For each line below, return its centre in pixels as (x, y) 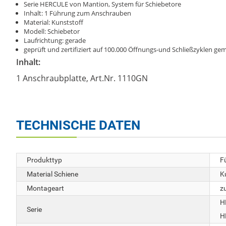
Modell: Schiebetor (52, 32)
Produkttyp (44, 160)
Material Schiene (52, 174)
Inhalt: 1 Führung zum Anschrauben (77, 13)
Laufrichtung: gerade (55, 41)
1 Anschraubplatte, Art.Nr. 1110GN (82, 78)
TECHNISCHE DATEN (78, 125)
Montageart (45, 188)
